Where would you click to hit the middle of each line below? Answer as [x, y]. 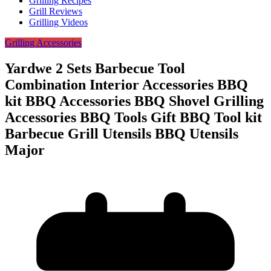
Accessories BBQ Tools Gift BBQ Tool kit [133, 118]
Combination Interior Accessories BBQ [126, 85]
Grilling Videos [58, 22]
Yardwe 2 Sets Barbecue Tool [95, 69]
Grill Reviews [56, 11]
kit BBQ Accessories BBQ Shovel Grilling [134, 101]
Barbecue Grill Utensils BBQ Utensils [122, 134]
